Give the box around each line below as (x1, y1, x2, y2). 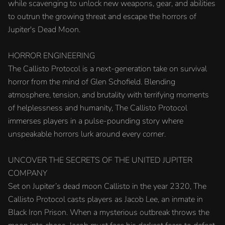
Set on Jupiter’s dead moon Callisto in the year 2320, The (8, 181, 206, 192)
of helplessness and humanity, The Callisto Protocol (8, 102, 187, 114)
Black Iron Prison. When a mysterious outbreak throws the (8, 207, 209, 218)
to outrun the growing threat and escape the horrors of (8, 11, 196, 22)
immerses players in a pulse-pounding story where (8, 116, 183, 127)
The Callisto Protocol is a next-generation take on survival (8, 63, 207, 74)
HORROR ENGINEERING (8, 50, 95, 61)
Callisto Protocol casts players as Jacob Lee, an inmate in (8, 194, 203, 205)
